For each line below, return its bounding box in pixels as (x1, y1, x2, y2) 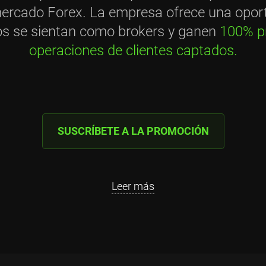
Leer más (112, 180, 154, 192)
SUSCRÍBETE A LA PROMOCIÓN (57, 125, 209, 137)
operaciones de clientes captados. (28, 42, 237, 59)
